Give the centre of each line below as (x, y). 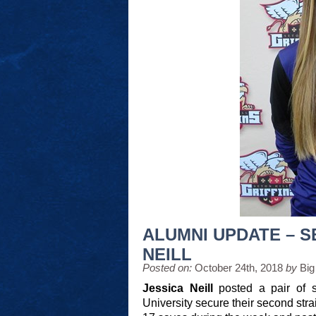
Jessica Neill (178, 288)
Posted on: (167, 268)
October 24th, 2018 (239, 268)
